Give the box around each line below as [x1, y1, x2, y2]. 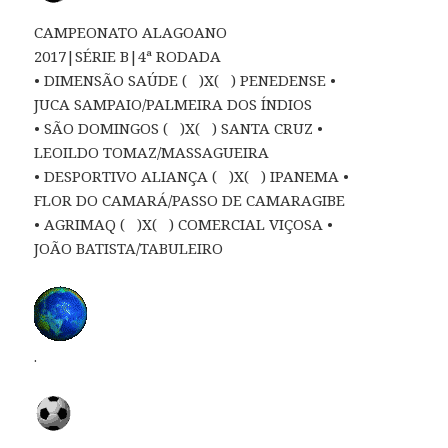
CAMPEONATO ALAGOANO [34, 21, 228, 42]
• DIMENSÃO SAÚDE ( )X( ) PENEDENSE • [34, 69, 337, 90]
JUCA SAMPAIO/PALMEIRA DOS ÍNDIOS [34, 93, 313, 114]
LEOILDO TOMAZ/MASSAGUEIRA [34, 141, 270, 162]
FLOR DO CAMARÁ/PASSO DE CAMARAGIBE [34, 189, 346, 210]
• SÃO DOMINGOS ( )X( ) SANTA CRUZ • [34, 117, 324, 138]
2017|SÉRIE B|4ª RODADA [34, 45, 222, 66]
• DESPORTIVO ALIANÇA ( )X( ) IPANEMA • [34, 165, 350, 186]
